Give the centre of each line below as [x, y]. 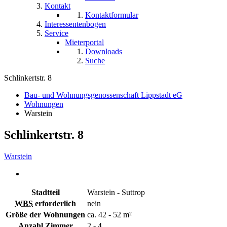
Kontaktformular [112, 15]
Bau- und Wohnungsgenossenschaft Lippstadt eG [103, 95]
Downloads [104, 52]
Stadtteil [45, 193]
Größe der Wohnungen [45, 215]
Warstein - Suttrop [116, 193]
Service [56, 33]
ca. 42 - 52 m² [109, 215]
